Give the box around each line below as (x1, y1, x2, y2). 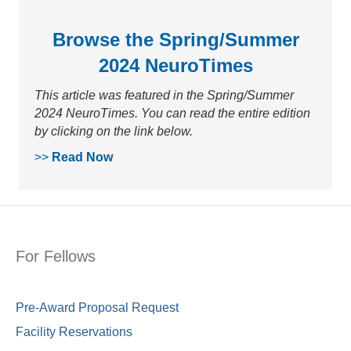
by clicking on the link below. (34, 125, 193, 139)
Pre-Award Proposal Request (16, 301, 179, 315)
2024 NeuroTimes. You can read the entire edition (34, 107, 310, 121)
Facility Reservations (16, 325, 132, 339)
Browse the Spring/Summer (52, 29, 299, 51)
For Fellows (16, 248, 96, 266)
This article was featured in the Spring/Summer (34, 89, 294, 103)
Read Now (52, 150, 113, 165)
